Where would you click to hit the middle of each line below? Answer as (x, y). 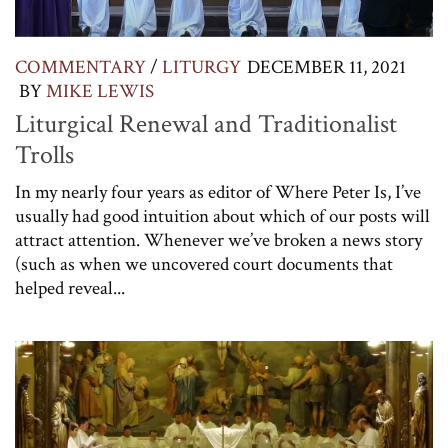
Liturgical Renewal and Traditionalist (206, 124)
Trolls (44, 155)
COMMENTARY (80, 67)
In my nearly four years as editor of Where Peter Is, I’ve (218, 193)
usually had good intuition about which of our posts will (222, 217)
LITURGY (201, 67)
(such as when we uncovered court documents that (204, 265)
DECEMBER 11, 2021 (326, 67)
